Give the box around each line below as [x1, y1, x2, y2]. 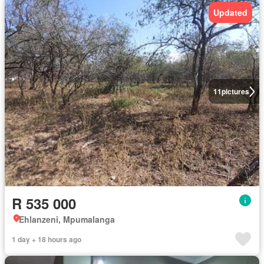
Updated [213, 6, 247, 18]
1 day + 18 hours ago [12, 233, 81, 245]
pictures [221, 86, 249, 97]
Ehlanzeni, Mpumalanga [19, 213, 115, 225]
